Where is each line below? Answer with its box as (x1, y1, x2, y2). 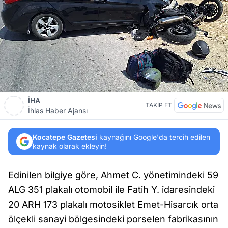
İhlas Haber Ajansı (28, 106, 88, 116)
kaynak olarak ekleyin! (33, 141, 107, 151)
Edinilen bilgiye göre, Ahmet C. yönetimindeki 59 (8, 169, 218, 181)
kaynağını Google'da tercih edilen (97, 133, 210, 142)
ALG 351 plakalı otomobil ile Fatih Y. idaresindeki (8, 184, 215, 195)
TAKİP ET (146, 101, 172, 109)
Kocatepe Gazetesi (33, 133, 97, 142)
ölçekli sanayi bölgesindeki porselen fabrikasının (8, 214, 218, 225)
